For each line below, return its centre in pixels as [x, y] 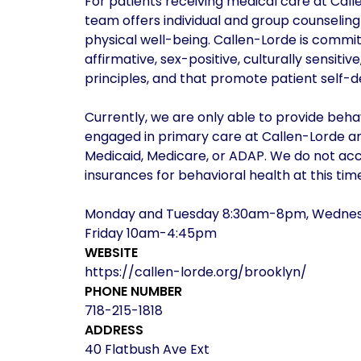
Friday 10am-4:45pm [150, 234]
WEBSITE [111, 253]
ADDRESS [114, 330]
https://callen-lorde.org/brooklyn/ [195, 272]
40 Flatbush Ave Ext [147, 350]
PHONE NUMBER [133, 292]
